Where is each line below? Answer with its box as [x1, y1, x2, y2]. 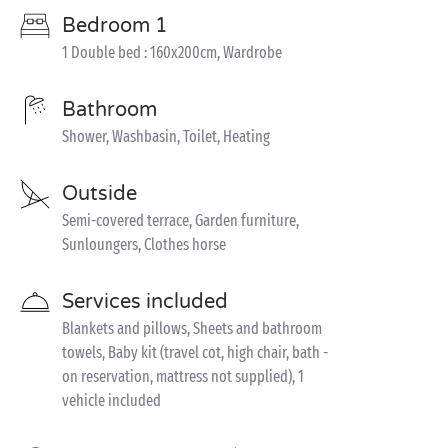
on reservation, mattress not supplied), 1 [62, 367, 304, 386]
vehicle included [62, 391, 161, 410]
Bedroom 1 [62, 14, 168, 38]
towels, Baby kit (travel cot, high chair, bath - [62, 343, 328, 362]
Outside [62, 182, 137, 206]
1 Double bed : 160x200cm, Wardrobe [62, 43, 282, 62]
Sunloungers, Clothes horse [62, 235, 226, 254]
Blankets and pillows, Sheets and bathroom [62, 319, 322, 338]
